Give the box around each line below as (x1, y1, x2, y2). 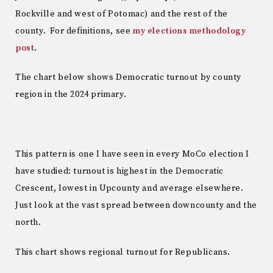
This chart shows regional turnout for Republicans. (15, 246, 230, 258)
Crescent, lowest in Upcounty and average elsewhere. (15, 182, 246, 194)
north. (15, 216, 41, 228)
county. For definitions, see (15, 25, 133, 37)
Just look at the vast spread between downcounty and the (15, 199, 258, 211)
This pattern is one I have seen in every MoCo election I (15, 148, 249, 160)
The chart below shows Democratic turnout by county (15, 72, 242, 83)
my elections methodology (133, 25, 246, 37)
